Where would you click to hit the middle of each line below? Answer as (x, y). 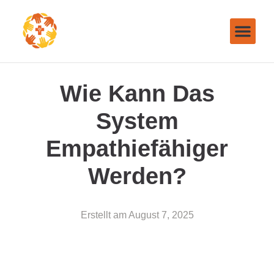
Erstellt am (103, 215)
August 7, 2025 (161, 215)
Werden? (137, 176)
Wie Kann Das (137, 93)
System (137, 121)
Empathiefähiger (137, 148)
